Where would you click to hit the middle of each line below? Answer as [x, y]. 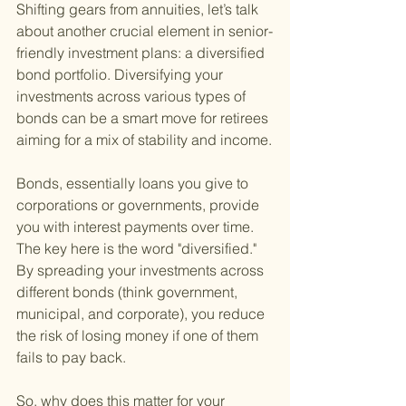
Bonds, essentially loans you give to [134, 184]
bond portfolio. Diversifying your [121, 75]
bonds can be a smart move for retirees [144, 118]
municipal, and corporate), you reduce [142, 314]
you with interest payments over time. [137, 227]
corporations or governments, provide [140, 205]
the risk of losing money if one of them [139, 336]
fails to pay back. [71, 358]
